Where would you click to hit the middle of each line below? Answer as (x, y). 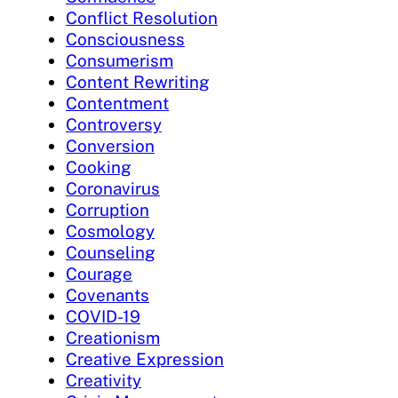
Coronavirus (113, 189)
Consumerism (119, 61)
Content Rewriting (138, 82)
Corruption (107, 210)
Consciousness (125, 40)
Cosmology (110, 231)
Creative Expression (145, 359)
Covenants (107, 295)
